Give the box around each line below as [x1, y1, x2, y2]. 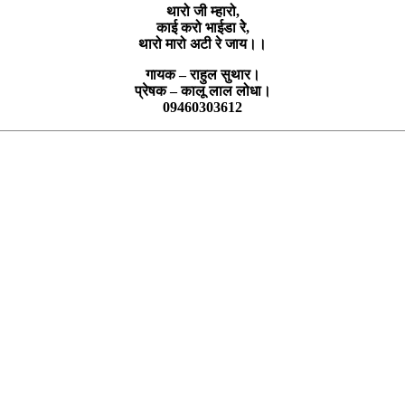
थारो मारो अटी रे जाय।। [138, 35, 267, 52]
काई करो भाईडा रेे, [155, 19, 250, 35]
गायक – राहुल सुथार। [145, 66, 260, 82]
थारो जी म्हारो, [165, 3, 240, 19]
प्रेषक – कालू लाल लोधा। [134, 82, 271, 99]
